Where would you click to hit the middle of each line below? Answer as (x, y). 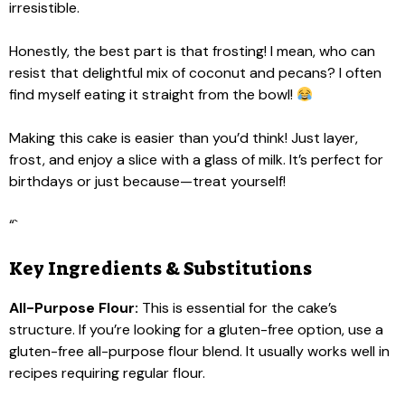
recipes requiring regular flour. (107, 373)
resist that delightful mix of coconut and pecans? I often (195, 73)
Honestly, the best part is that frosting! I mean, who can (192, 51)
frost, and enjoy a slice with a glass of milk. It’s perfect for (196, 160)
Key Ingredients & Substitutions (160, 268)
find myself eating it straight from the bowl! (153, 94)
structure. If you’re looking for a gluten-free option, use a (196, 330)
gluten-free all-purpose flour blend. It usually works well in (199, 351)
